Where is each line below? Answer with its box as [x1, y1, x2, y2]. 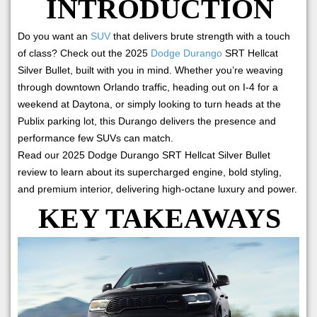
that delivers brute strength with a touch [110, 30, 290, 42]
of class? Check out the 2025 [18, 47, 151, 59]
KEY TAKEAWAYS [38, 202, 282, 235]
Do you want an [18, 30, 91, 42]
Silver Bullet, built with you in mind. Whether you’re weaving [18, 64, 283, 76]
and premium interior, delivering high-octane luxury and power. [18, 183, 297, 195]
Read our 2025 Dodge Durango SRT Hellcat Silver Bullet [18, 149, 270, 161]
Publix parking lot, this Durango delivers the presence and [18, 115, 276, 127]
